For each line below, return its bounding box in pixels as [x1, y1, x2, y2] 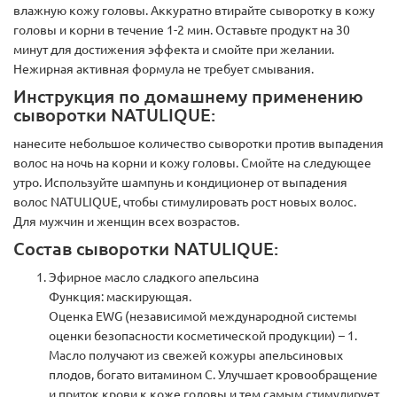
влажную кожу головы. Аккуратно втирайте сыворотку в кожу [13, 4, 375, 19]
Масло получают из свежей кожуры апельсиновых [49, 348, 343, 363]
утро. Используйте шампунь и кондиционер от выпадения [13, 175, 347, 191]
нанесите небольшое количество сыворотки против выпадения [13, 136, 384, 152]
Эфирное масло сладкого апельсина [49, 270, 259, 285]
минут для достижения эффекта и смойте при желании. [13, 43, 334, 58]
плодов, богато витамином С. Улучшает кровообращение [49, 368, 378, 383]
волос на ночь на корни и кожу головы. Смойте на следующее [13, 156, 371, 171]
